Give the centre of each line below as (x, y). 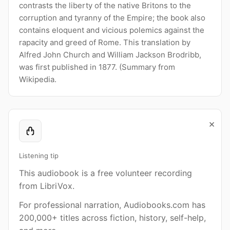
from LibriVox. (47, 186)
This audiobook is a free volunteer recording (106, 173)
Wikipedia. (38, 79)
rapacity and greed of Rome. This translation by (105, 42)
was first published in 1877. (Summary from (97, 67)
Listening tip (39, 156)
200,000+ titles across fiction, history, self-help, (112, 218)
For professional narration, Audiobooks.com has (112, 205)
